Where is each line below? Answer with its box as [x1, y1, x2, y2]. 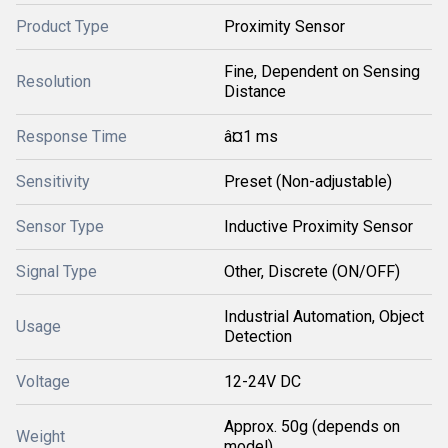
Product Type [16, 17, 109, 36]
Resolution [16, 72, 91, 91]
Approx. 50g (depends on [224, 417, 400, 436]
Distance [224, 82, 286, 101]
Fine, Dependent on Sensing [224, 62, 420, 81]
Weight [16, 427, 65, 446]
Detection [224, 327, 292, 346]
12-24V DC [224, 372, 301, 391]
